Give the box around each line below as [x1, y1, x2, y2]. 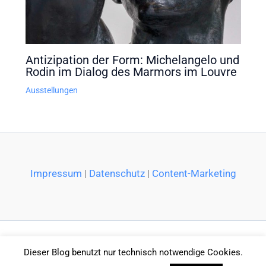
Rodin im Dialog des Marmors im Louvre [25, 64, 237, 79]
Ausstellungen [25, 85, 78, 95]
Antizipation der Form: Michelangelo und [25, 52, 239, 67]
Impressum [30, 167, 82, 179]
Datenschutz [88, 167, 145, 179]
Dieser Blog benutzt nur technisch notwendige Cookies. [23, 247, 243, 258]
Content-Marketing [151, 167, 236, 179]
